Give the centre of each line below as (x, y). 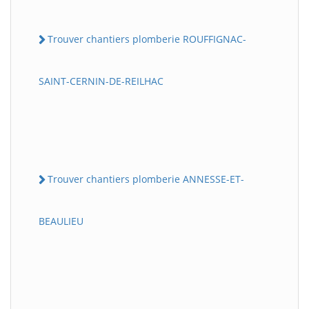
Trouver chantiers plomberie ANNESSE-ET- (146, 179)
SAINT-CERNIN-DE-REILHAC (101, 81)
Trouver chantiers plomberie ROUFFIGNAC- (147, 39)
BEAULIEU (61, 221)
